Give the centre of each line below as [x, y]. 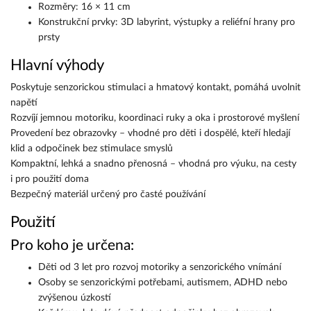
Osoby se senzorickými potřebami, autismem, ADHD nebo [163, 283]
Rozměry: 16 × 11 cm [84, 7]
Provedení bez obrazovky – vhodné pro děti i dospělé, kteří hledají [150, 133]
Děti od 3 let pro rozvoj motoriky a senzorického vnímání [160, 267]
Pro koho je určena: [72, 245]
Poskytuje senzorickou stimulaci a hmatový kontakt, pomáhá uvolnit [155, 87]
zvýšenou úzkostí [75, 298]
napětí [24, 103]
